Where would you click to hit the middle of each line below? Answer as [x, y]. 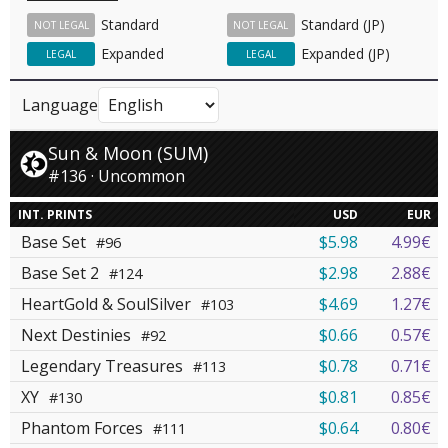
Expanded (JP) [345, 54]
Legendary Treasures [104, 366]
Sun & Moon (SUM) [128, 153]
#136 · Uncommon [116, 176]
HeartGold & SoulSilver [108, 304]
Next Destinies [78, 335]
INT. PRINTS [55, 215]
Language [60, 104]
